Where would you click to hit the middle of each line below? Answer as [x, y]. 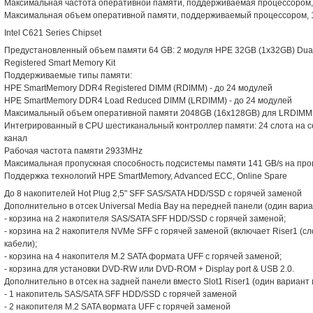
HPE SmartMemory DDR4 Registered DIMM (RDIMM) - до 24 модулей [138, 88]
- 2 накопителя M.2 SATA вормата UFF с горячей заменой [117, 307]
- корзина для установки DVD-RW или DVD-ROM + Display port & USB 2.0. [149, 269]
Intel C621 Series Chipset [53, 33]
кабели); [21, 244]
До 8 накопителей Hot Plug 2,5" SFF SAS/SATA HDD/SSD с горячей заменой [153, 194]
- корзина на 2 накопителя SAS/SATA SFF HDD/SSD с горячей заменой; [145, 219]
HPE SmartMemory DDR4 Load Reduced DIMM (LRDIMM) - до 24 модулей [148, 101]
